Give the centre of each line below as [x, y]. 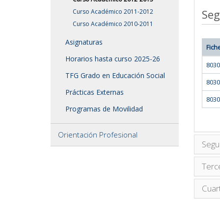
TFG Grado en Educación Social [115, 75]
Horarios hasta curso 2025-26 [113, 58]
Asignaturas [84, 42]
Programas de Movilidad [104, 109]
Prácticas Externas [95, 92]
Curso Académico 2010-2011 [113, 24]
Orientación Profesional [98, 134]
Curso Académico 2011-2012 [113, 11]
